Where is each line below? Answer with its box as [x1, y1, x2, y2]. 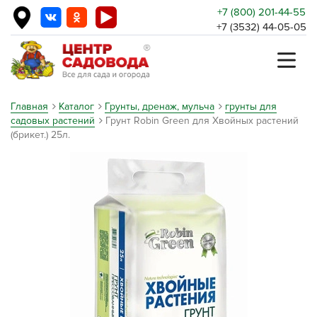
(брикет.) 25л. [11, 129, 70, 141]
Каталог [59, 100, 94, 113]
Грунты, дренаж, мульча [105, 100, 214, 113]
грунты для [225, 100, 277, 113]
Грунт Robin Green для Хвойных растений [105, 115, 299, 127]
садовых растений [11, 115, 95, 127]
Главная [11, 100, 48, 113]
